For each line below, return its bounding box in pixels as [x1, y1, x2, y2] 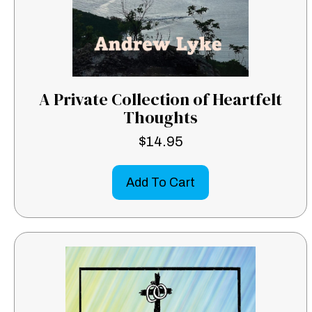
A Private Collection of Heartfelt [39, 88, 283, 111]
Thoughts [123, 106, 198, 130]
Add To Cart [126, 175, 196, 190]
